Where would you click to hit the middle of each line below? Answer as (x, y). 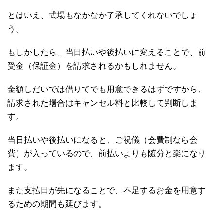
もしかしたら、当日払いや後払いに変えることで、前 (107, 52)
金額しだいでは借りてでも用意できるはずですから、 (107, 89)
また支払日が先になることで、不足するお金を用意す (107, 190)
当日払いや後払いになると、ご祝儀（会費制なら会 (102, 140)
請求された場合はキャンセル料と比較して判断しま (102, 103)
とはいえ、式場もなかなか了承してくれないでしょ (102, 15)
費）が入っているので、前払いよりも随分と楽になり (107, 153)
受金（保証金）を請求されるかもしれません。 (94, 66)
